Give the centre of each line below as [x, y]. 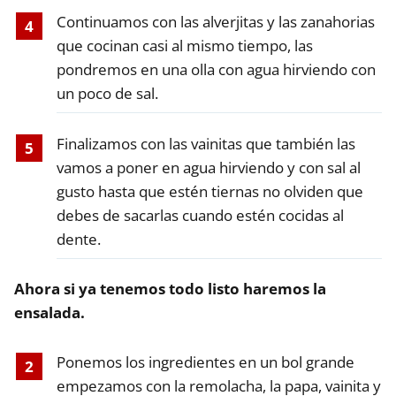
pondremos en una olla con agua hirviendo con [216, 69]
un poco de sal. [107, 93]
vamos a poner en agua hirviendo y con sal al [208, 167]
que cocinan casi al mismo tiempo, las [184, 45]
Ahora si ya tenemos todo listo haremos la [170, 289]
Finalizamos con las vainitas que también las [206, 143]
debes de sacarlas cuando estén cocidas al [200, 215]
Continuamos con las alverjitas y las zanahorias [215, 21]
